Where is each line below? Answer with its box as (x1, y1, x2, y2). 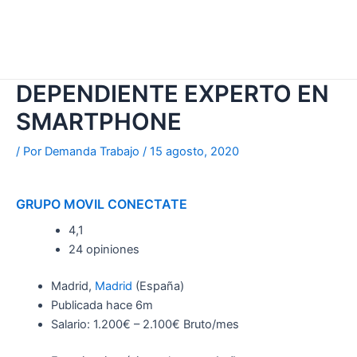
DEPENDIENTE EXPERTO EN (16, 80, 329, 108)
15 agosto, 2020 (150, 144, 239, 159)
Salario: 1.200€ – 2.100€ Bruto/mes (50, 317, 239, 332)
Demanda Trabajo (45, 144, 143, 159)
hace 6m (105, 298, 153, 313)
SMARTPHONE (16, 108, 182, 136)
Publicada (50, 298, 106, 313)
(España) (135, 279, 184, 294)
